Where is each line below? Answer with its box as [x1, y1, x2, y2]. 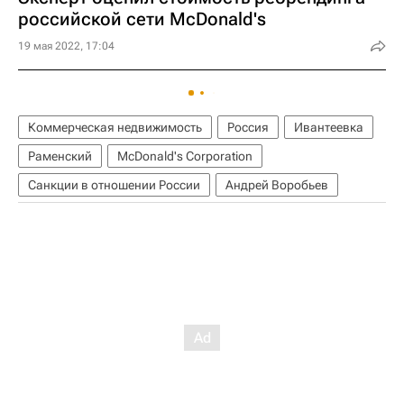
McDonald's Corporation [117, 149, 252, 163]
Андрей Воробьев [225, 178, 328, 192]
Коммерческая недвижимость [28, 120, 202, 134]
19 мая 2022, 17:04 [18, 40, 115, 52]
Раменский [28, 149, 92, 163]
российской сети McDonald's [18, 8, 266, 30]
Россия [227, 120, 269, 134]
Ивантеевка [294, 120, 363, 134]
